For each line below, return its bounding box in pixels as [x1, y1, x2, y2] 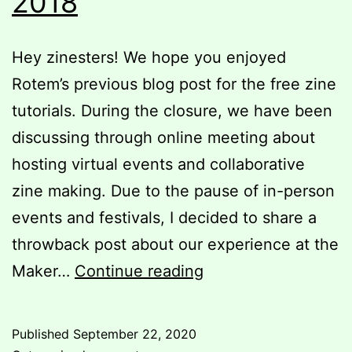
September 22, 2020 [73, 325, 196, 342]
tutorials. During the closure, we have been [12, 101, 332, 120]
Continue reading [75, 261, 203, 280]
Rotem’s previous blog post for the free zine [12, 74, 336, 93]
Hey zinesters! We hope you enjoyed [12, 47, 286, 67]
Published [12, 325, 73, 342]
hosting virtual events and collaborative [12, 154, 305, 174]
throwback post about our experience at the [12, 234, 339, 254]
